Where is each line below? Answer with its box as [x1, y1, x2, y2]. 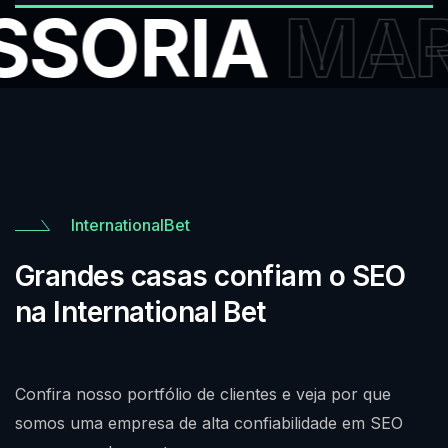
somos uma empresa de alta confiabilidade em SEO [15, 412, 403, 433]
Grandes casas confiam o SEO [15, 258, 406, 293]
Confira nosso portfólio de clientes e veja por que [15, 383, 391, 404]
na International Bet [15, 294, 266, 329]
